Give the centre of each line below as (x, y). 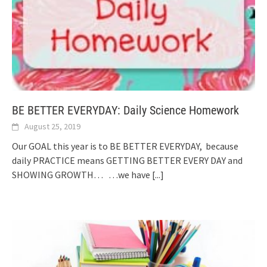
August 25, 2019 (52, 126)
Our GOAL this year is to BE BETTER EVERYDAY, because (125, 146)
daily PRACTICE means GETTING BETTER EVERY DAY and (127, 160)
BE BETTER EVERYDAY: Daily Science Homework (125, 110)
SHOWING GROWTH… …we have (82, 174)
